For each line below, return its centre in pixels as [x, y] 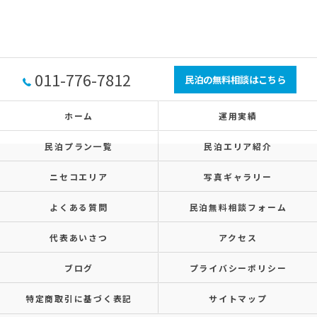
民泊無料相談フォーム [238, 207]
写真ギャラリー [238, 177]
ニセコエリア [79, 177]
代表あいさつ [79, 237]
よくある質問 [79, 207]
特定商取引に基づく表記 [79, 298]
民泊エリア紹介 [238, 146]
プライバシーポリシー [238, 268]
